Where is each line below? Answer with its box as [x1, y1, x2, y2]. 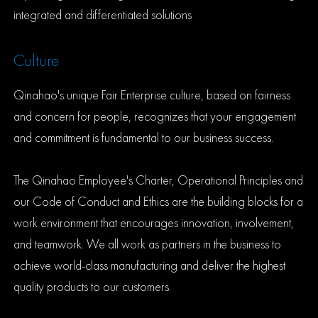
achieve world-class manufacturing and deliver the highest [13, 257, 286, 273]
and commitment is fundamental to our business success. [13, 129, 274, 146]
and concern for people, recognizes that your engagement [13, 108, 297, 124]
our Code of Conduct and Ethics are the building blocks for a [13, 193, 304, 209]
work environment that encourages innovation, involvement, [13, 214, 295, 231]
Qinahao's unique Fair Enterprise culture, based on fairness [13, 87, 291, 103]
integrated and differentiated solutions [13, 6, 192, 23]
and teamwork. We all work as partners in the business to [13, 236, 282, 252]
